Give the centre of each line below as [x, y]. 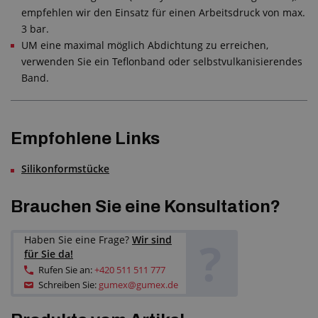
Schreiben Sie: [68, 285]
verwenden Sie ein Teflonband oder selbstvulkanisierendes [162, 61]
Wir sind [152, 240]
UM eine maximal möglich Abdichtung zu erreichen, [145, 45]
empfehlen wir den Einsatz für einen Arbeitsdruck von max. [163, 12]
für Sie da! [49, 254]
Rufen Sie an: [66, 270]
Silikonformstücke [65, 168]
